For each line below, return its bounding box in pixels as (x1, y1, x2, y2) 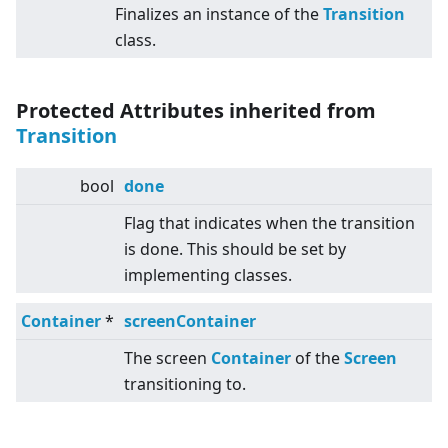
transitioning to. (124, 373, 246, 396)
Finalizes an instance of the (115, 3, 323, 26)
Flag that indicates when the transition (124, 212, 415, 235)
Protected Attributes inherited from (16, 97, 376, 125)
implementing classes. (124, 264, 292, 287)
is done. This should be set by (124, 238, 346, 261)
